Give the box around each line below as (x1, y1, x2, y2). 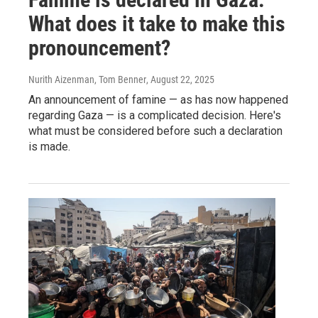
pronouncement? (28, 35, 170, 60)
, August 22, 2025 (146, 73, 214, 85)
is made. (28, 139, 70, 153)
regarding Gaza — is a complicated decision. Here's (28, 108, 281, 122)
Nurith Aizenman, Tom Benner (28, 73, 146, 85)
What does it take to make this (28, 11, 285, 36)
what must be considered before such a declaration (28, 124, 283, 138)
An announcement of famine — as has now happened (28, 92, 288, 106)
